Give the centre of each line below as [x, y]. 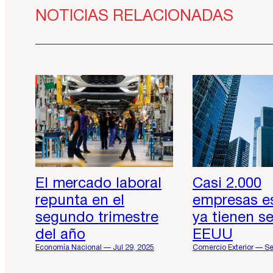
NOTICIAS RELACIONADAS [134, 16]
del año [60, 235]
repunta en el [80, 201]
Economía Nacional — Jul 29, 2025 [95, 247]
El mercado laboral [98, 184]
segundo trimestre [97, 218]
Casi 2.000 [227, 184]
